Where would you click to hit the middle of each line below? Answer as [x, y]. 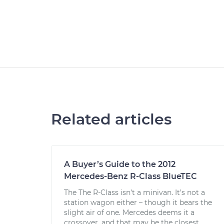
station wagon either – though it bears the [138, 202]
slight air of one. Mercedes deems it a [129, 212]
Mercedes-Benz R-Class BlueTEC [130, 176]
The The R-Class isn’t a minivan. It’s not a [134, 192]
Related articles [111, 119]
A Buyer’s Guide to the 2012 [120, 164]
